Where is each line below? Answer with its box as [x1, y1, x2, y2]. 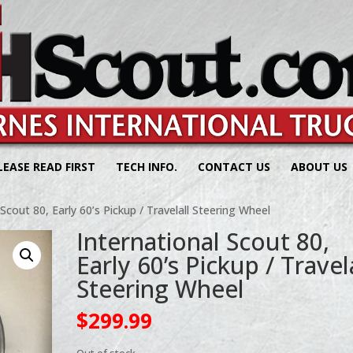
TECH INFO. [116, 159, 177, 174]
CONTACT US [198, 159, 270, 174]
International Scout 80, [76, 225, 330, 258]
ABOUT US [291, 159, 347, 174]
